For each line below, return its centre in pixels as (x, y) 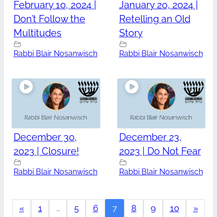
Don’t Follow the (49, 19)
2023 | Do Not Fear (160, 151)
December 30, (45, 137)
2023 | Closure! (46, 151)
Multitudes (38, 33)
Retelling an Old (155, 19)
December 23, (150, 137)
